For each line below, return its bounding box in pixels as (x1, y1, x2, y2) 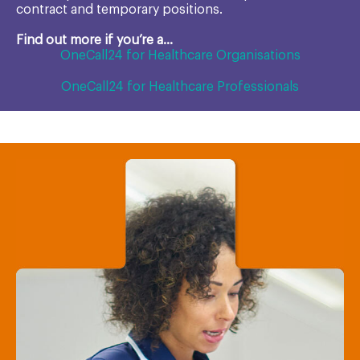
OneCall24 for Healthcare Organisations (59, 49, 301, 62)
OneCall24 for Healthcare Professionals (61, 80, 299, 93)
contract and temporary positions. (16, 3, 223, 16)
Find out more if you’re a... (16, 34, 173, 47)
